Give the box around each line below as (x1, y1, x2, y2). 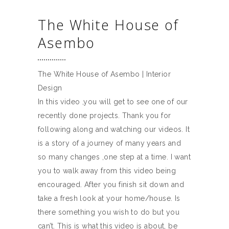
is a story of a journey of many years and (38, 139, 181, 147)
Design (38, 83, 62, 92)
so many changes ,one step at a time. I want (38, 152, 191, 161)
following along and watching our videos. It (38, 125, 190, 133)
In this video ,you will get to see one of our (38, 97, 188, 106)
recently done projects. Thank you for (38, 111, 171, 120)
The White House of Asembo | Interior (38, 70, 171, 78)
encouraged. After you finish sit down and (38, 180, 185, 189)
